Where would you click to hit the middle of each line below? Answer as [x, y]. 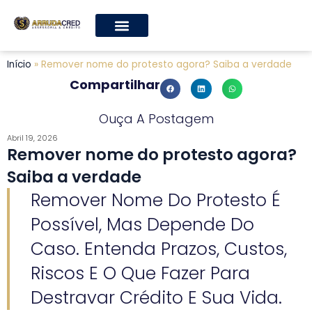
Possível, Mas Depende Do [142, 225]
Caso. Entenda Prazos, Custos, [159, 249]
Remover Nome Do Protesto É [156, 201]
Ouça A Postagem [156, 119]
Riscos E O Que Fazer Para [140, 274]
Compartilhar [115, 85]
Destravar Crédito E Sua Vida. [156, 298]
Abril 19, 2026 [32, 138]
